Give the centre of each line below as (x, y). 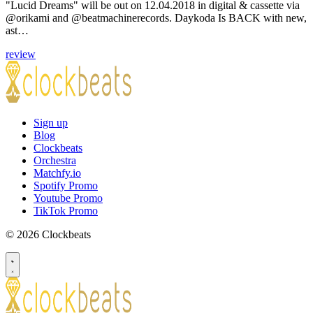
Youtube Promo (68, 198)
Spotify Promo (66, 185)
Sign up (51, 122)
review (21, 54)
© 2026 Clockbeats (48, 234)
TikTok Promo (66, 210)
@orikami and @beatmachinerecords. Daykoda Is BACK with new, (156, 17)
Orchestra (55, 160)
